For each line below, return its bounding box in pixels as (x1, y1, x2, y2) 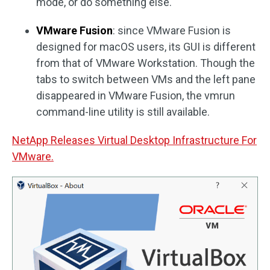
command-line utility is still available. (36, 105, 210, 119)
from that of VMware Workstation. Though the (36, 57, 255, 70)
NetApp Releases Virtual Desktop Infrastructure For (12, 134, 257, 147)
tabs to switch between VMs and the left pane (36, 73, 256, 86)
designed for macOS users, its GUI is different (36, 40, 256, 54)
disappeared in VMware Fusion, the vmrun (36, 89, 235, 102)
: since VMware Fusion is (113, 24, 231, 37)
